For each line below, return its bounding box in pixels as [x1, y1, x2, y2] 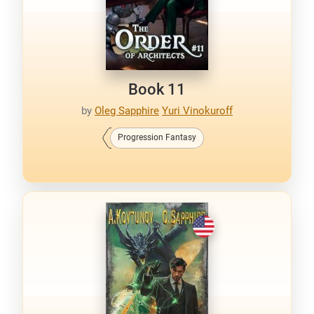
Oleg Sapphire [95, 104, 159, 117]
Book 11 [128, 81, 186, 99]
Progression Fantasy [118, 132, 196, 142]
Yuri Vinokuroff [162, 104, 233, 117]
